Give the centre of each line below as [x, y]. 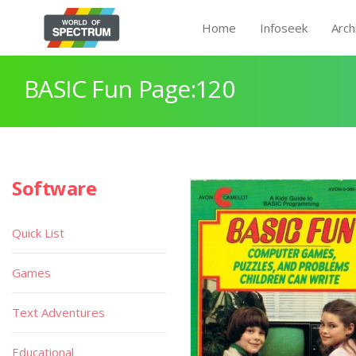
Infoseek [284, 28]
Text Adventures [58, 312]
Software [54, 188]
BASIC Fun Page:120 [130, 89]
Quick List [38, 233]
